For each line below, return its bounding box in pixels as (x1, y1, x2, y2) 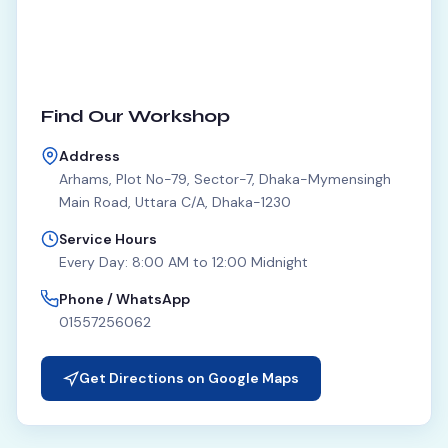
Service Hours (59, 230, 157, 248)
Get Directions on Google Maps (79, 369, 299, 387)
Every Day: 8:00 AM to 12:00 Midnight (59, 253, 308, 271)
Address (59, 147, 120, 165)
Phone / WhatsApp (59, 290, 190, 308)
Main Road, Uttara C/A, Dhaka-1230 (59, 193, 291, 211)
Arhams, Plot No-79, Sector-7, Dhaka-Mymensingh (59, 170, 391, 188)
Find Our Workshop (41, 105, 230, 127)
